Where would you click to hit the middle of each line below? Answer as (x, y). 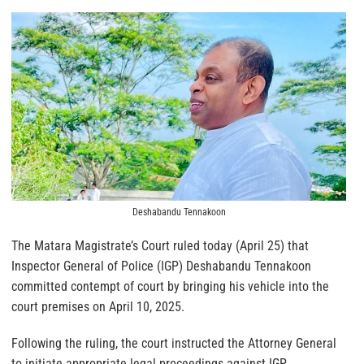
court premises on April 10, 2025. (98, 306)
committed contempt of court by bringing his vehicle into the (170, 286)
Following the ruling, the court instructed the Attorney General (174, 343)
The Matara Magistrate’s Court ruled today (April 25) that (160, 245)
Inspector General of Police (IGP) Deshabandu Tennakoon (161, 266)
